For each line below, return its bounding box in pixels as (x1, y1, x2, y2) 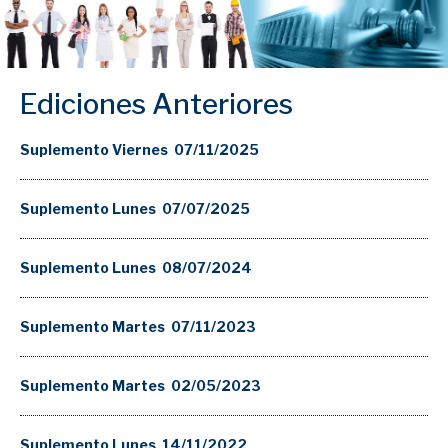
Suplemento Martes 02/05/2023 (20, 377, 261, 395)
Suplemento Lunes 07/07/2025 (20, 200, 250, 218)
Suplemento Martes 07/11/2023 (20, 318, 256, 336)
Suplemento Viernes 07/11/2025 (20, 141, 259, 159)
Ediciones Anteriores (20, 87, 293, 122)
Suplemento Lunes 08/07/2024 (20, 259, 252, 277)
